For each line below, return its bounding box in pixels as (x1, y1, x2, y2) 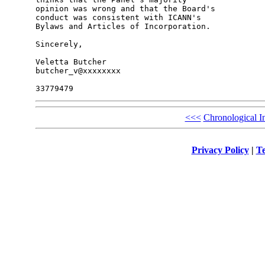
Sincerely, (35, 40, 83, 49)
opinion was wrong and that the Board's (35, 4, 220, 14)
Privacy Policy (191, 144, 249, 155)
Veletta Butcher (35, 57, 106, 67)
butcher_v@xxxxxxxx (35, 66, 121, 76)
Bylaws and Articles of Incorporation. (35, 22, 211, 31)
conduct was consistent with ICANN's (35, 13, 206, 22)
